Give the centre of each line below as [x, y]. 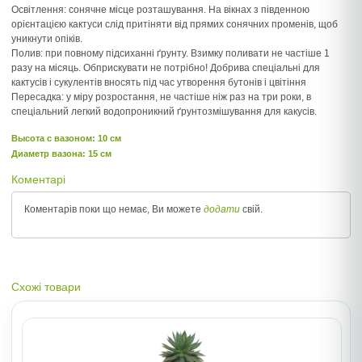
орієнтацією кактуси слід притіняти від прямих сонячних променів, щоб [175, 24]
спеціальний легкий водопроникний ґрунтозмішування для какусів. [164, 112]
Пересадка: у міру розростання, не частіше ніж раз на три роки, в [161, 97]
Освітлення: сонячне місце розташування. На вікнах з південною [160, 10]
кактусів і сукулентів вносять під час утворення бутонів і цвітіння [159, 82]
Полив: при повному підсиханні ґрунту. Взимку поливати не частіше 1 [170, 53]
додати [222, 209]
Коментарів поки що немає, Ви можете [114, 209]
